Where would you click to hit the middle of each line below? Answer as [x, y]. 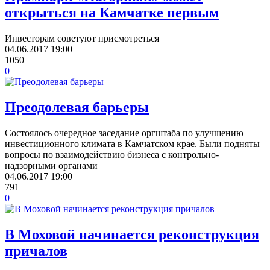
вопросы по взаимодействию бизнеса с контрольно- [112, 155]
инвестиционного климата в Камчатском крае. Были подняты [132, 144]
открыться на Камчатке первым [112, 13]
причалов [36, 250]
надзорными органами [51, 165]
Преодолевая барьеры [77, 108]
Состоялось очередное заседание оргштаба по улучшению [124, 133]
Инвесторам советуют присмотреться [82, 39]
